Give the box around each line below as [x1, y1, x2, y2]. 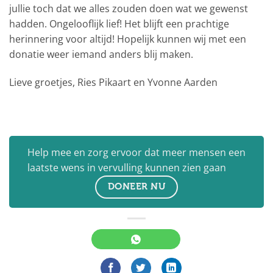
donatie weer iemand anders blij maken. [9, 47, 193, 61]
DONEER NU [107, 180, 166, 192]
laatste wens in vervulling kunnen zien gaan [27, 160, 226, 174]
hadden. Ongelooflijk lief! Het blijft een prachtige [9, 16, 229, 30]
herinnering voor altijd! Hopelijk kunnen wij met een [9, 32, 246, 46]
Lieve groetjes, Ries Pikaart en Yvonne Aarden [9, 75, 218, 89]
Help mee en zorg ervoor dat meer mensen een [27, 145, 246, 159]
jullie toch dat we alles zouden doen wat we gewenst [9, 1, 248, 15]
